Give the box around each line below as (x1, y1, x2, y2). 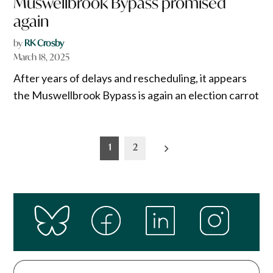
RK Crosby (24, 37, 65, 49)
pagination (13, 153, 83, 174)
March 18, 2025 (13, 51, 70, 63)
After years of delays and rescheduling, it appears (13, 71, 247, 85)
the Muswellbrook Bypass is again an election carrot (13, 88, 260, 102)
